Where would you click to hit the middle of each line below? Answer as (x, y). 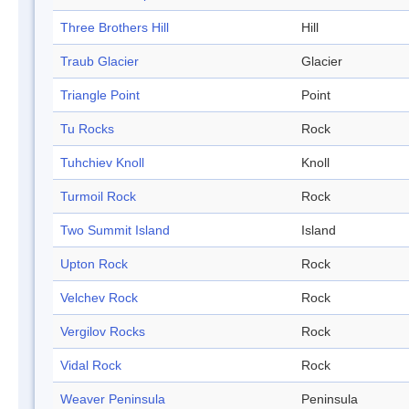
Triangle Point (100, 95)
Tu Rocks (87, 129)
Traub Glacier (100, 62)
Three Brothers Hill (115, 28)
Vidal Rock (91, 366)
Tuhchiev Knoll (102, 163)
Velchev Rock (99, 298)
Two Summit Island (115, 231)
